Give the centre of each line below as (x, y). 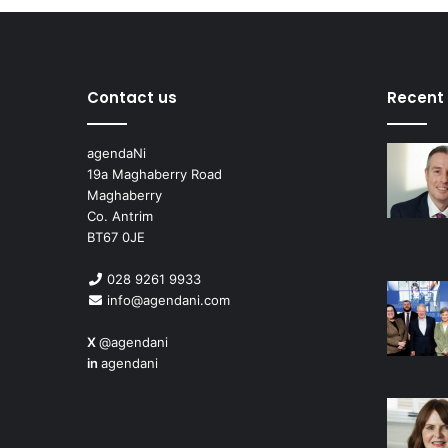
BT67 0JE (116, 236)
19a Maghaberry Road (154, 173)
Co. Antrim (120, 215)
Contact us (132, 97)
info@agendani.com (168, 299)
